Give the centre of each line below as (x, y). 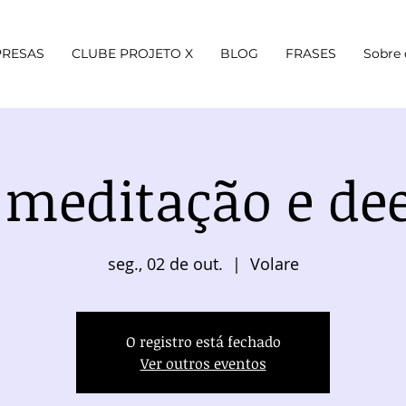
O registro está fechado (203, 342)
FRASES (311, 53)
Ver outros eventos (203, 363)
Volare (274, 264)
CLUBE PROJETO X (132, 53)
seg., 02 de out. (165, 264)
